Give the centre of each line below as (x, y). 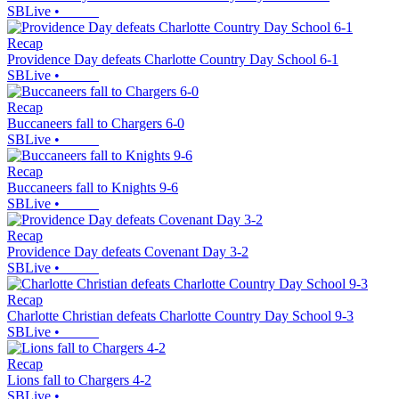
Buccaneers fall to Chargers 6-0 (96, 124)
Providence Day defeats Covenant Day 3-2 (128, 252)
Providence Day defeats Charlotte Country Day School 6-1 (173, 60)
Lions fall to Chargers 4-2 (79, 380)
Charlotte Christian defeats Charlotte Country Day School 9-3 (180, 316)
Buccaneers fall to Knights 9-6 (93, 188)
